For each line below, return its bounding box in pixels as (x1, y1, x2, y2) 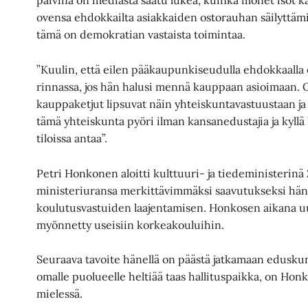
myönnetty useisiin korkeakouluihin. (36, 217, 225, 232)
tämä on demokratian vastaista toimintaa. (36, 27, 246, 42)
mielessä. (36, 287, 83, 301)
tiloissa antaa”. (36, 131, 108, 145)
